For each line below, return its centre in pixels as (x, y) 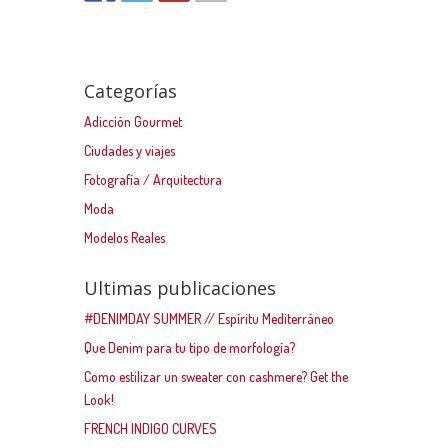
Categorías (130, 91)
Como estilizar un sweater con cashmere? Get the (216, 377)
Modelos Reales (124, 238)
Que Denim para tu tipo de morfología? (189, 348)
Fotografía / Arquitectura (153, 180)
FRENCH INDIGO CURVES (150, 429)
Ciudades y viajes (129, 151)
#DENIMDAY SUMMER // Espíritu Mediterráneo (209, 319)
